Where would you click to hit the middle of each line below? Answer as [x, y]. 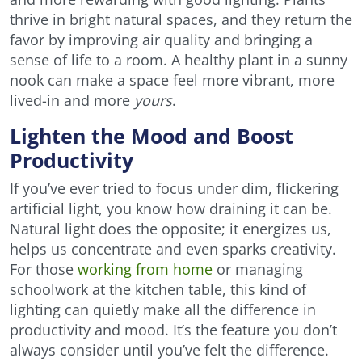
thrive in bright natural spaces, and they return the [181, 20]
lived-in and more [72, 101]
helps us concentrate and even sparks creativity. [173, 249]
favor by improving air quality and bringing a [161, 40]
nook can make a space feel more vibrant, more [172, 80]
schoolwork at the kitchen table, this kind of [158, 290]
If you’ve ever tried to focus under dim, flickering [174, 189]
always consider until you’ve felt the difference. [169, 350]
